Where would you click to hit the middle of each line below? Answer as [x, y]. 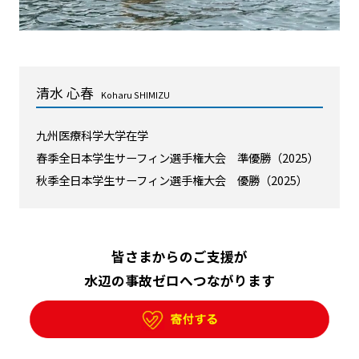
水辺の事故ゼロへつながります [179, 281]
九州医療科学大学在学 [92, 135]
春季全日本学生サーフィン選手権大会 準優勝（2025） [177, 158]
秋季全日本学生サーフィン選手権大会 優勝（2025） [171, 180]
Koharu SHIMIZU [135, 95]
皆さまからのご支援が [179, 257]
